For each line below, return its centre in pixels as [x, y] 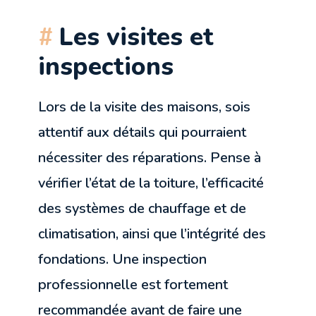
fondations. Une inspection [123, 260]
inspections [106, 67]
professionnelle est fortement [133, 285]
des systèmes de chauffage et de [142, 209]
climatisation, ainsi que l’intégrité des [152, 234]
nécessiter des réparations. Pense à [150, 158]
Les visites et [136, 37]
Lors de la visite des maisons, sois [145, 107]
